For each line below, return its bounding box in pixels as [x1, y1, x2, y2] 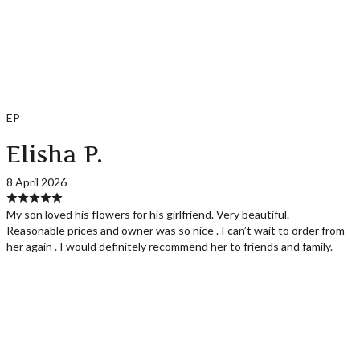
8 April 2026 [6, 175, 67, 190]
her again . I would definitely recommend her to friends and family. [6, 239, 333, 254]
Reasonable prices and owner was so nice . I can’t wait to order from [6, 223, 346, 238]
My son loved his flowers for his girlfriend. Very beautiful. [6, 207, 290, 222]
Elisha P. [6, 141, 104, 169]
